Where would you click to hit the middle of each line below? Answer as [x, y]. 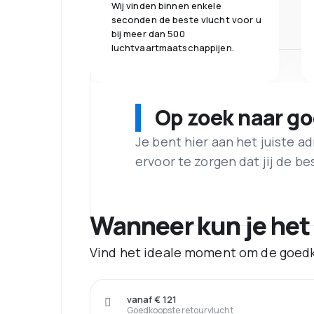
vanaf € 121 [152, 299]
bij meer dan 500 [148, 33]
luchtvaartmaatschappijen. [172, 47]
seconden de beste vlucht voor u [186, 19]
